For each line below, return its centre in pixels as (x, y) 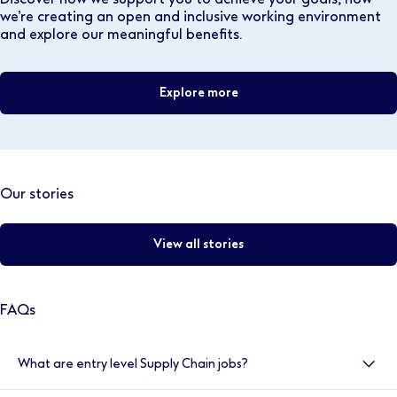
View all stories (198, 245)
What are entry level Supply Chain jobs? (133, 364)
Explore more (198, 93)
